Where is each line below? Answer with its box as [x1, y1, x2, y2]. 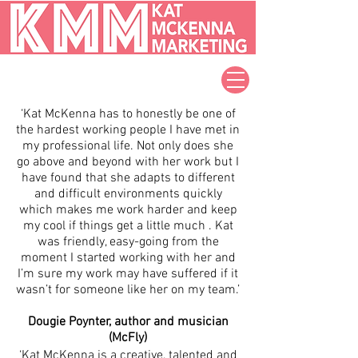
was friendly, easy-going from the [37, 234, 219, 250]
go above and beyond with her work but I [17, 154, 239, 170]
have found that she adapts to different [21, 170, 235, 186]
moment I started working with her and [20, 250, 236, 266]
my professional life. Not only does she [22, 138, 233, 154]
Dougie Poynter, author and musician [27, 314, 229, 330]
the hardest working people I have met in [16, 122, 240, 138]
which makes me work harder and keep [18, 202, 237, 218]
